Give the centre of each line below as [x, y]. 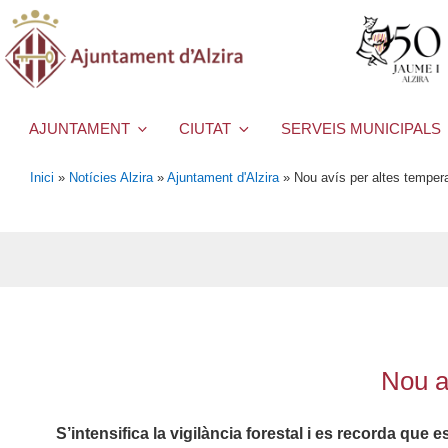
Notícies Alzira [111, 177]
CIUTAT [205, 129]
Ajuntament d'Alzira [223, 177]
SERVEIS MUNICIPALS [360, 129]
